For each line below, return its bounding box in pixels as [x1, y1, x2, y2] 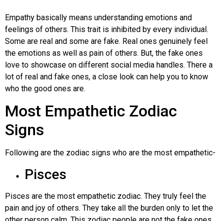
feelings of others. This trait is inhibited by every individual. [5, 25, 208, 34]
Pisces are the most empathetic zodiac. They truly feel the [5, 191, 206, 201]
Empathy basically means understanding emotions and [5, 13, 192, 22]
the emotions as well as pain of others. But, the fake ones [5, 48, 203, 58]
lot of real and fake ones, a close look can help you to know [5, 72, 208, 81]
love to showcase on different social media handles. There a [5, 60, 213, 70]
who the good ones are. [5, 84, 85, 93]
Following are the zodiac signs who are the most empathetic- [5, 148, 216, 158]
